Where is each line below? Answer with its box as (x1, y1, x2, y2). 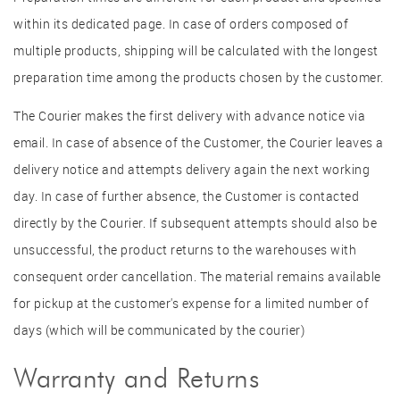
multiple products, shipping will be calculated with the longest (13, 42, 379, 59)
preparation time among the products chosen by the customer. (13, 69, 384, 86)
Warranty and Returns (13, 362, 259, 396)
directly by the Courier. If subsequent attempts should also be (13, 213, 377, 231)
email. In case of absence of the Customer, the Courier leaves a (13, 133, 384, 151)
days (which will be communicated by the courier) (13, 321, 304, 338)
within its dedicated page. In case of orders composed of (13, 15, 348, 32)
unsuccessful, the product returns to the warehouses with (13, 240, 356, 258)
